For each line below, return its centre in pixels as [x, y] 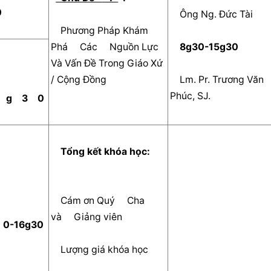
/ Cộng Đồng [84, 79]
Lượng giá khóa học [109, 249]
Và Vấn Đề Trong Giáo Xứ [107, 63]
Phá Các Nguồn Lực [105, 47]
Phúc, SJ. [195, 96]
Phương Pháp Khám [56, 30]
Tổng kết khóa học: [107, 151]
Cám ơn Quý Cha [56, 200]
